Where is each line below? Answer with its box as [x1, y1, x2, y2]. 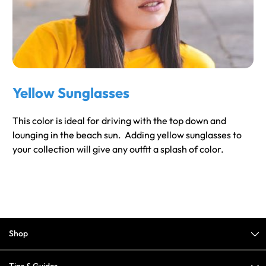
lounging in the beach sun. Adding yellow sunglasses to [12, 129, 242, 141]
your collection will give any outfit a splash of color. [12, 143, 224, 156]
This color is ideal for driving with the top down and [12, 115, 226, 127]
